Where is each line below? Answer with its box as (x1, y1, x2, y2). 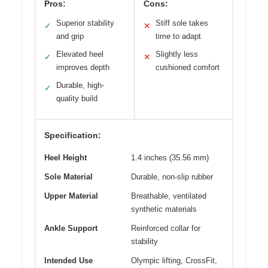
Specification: (44, 130, 101, 141)
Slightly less (155, 50, 198, 59)
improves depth (56, 63, 109, 72)
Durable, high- (56, 81, 104, 90)
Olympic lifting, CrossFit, (131, 256, 217, 266)
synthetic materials (131, 205, 197, 214)
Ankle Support (44, 224, 98, 233)
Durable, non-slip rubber (131, 172, 213, 182)
